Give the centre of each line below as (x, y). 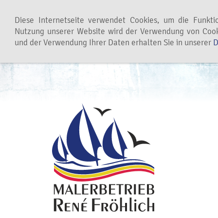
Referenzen (139, 13)
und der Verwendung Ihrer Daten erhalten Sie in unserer (114, 43)
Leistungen (71, 13)
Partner (188, 13)
